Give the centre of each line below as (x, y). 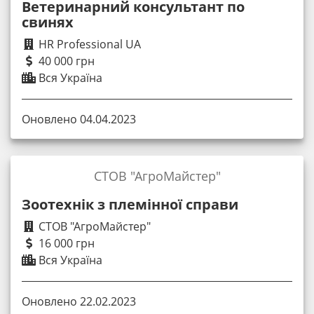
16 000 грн (65, 243)
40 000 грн (65, 61)
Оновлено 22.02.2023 (79, 301)
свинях (48, 22)
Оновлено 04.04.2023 (79, 119)
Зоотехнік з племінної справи (130, 204)
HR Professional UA (88, 44)
